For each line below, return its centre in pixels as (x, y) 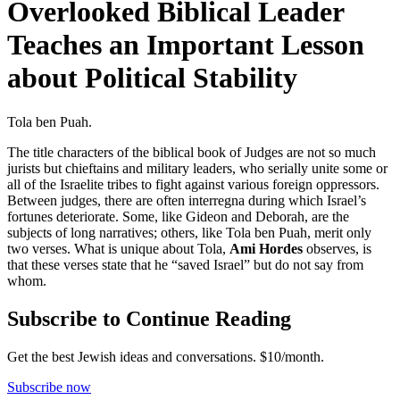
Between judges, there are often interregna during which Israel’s (187, 200)
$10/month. (290, 356)
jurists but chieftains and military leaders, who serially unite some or (197, 168)
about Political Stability (152, 78)
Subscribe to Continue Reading (149, 318)
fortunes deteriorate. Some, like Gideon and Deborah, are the (178, 216)
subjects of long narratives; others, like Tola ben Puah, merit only (189, 232)
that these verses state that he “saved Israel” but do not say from (185, 264)
